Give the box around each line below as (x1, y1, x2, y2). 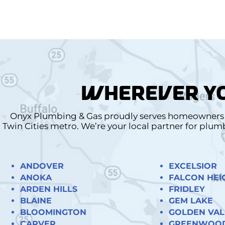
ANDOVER (20, 161, 64, 171)
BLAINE (20, 195, 52, 205)
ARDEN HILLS (20, 184, 77, 194)
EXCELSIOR (168, 161, 217, 171)
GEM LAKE (168, 195, 213, 205)
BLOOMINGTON (20, 207, 86, 217)
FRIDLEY (168, 184, 205, 194)
